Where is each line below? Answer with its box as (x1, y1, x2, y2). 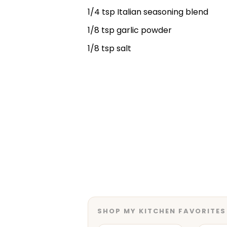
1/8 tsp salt (88, 43, 131, 54)
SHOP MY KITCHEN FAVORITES (97, 206, 226, 216)
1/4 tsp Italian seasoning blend (88, 6, 208, 18)
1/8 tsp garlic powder (88, 24, 172, 36)
